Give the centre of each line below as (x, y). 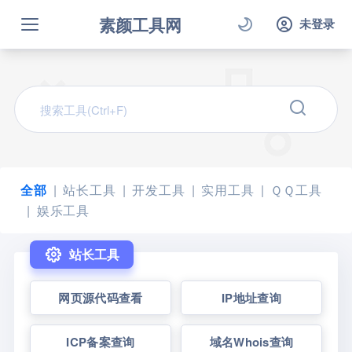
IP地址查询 (251, 298)
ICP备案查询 (101, 342)
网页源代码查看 (101, 298)
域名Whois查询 (251, 342)
